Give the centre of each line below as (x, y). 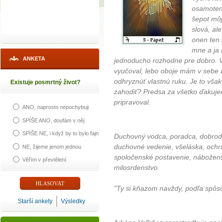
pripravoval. (132, 102)
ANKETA (34, 58)
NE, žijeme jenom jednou (52, 146)
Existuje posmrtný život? (45, 82)
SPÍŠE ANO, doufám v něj (53, 120)
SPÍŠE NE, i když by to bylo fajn (60, 134)
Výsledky (73, 201)
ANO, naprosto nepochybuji (55, 107)
